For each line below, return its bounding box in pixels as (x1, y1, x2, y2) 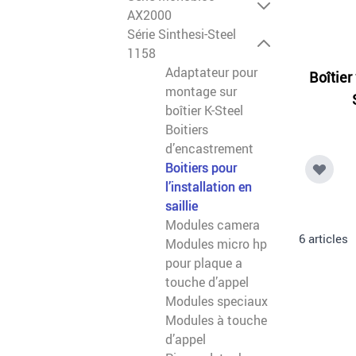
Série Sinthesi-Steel (127, 25, 236, 44)
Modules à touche (165, 311, 267, 330)
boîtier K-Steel (165, 102, 243, 120)
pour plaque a (165, 254, 242, 273)
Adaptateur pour (165, 64, 257, 82)
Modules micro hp (165, 235, 267, 253)
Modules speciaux (165, 292, 268, 311)
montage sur (165, 83, 237, 101)
